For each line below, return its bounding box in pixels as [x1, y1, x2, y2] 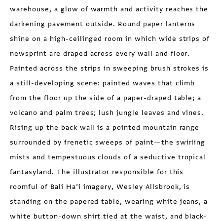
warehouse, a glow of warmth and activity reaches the [10, 4, 209, 14]
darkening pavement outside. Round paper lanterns [10, 19, 196, 29]
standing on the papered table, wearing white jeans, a [10, 197, 208, 207]
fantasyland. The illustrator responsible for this [10, 167, 184, 177]
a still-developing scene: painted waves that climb [10, 78, 195, 88]
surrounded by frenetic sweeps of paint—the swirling [10, 138, 206, 147]
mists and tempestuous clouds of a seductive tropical [10, 152, 206, 162]
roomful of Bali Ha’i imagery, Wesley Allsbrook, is [10, 182, 190, 192]
